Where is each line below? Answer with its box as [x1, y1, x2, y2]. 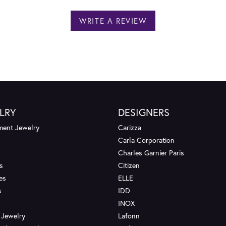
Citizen [118, 160, 140, 170]
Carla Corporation [118, 135, 175, 145]
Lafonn [118, 210, 140, 220]
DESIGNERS [118, 105, 169, 119]
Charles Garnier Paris [118, 147, 184, 157]
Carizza [118, 122, 141, 132]
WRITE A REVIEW [79, 15, 147, 26]
